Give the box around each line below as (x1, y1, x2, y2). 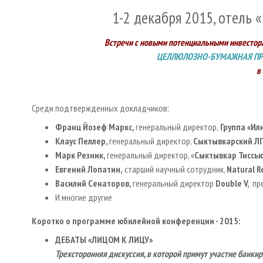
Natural (227, 163, 255, 175)
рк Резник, (66, 149, 107, 161)
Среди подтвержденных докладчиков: (32, 102, 169, 114)
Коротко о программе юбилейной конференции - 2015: (32, 214, 240, 227)
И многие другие (55, 191, 112, 203)
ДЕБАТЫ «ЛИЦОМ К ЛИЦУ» (55, 233, 153, 245)
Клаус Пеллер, (55, 134, 109, 147)
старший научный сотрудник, (123, 163, 227, 175)
